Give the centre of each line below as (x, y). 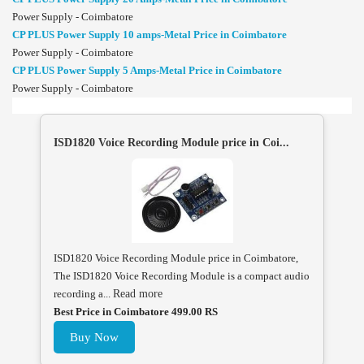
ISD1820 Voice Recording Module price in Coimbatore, (176, 258)
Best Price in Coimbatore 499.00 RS (136, 312)
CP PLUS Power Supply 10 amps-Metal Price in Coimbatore (149, 35)
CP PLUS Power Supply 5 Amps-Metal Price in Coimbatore (147, 71)
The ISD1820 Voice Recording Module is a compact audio (182, 276)
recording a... (83, 294)
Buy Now (94, 338)
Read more (138, 294)
